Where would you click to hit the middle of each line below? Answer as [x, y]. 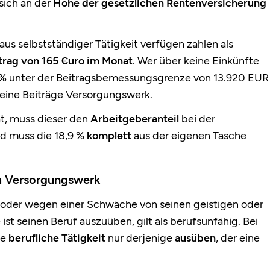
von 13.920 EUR [230, 78]
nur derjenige [140, 238]
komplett [108, 136]
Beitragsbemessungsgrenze [124, 78]
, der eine [238, 238]
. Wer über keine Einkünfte [196, 61]
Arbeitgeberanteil [135, 119]
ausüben [195, 238]
